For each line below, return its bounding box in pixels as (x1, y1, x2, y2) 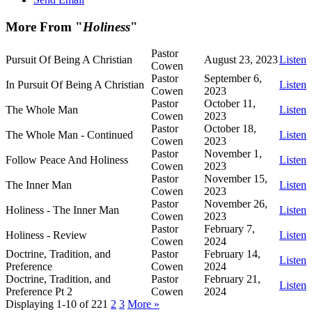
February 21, (204, 273, 260, 286)
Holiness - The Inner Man (6, 204, 119, 217)
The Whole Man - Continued (6, 129, 133, 141)
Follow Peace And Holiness (6, 154, 128, 166)
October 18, (204, 123, 256, 135)
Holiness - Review (6, 229, 87, 242)
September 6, (204, 72, 262, 85)
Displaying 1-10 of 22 (6, 298, 102, 311)
